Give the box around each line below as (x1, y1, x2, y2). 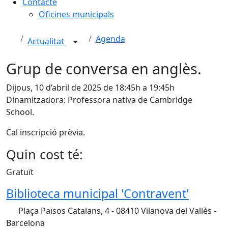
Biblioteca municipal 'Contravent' (6, 185, 189, 202)
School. (6, 106, 34, 118)
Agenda (95, 33, 125, 44)
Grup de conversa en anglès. (6, 59, 202, 78)
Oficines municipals (39, 9, 114, 20)
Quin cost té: (6, 146, 83, 163)
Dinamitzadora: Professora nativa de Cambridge (6, 94, 192, 105)
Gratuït (6, 166, 34, 178)
